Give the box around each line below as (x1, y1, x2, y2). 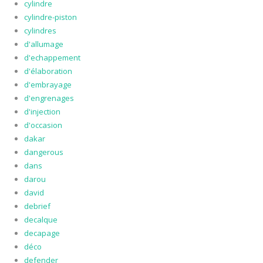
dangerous (23, 147, 63, 158)
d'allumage (23, 39, 63, 50)
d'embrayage (23, 79, 72, 90)
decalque (23, 214, 58, 225)
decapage (23, 228, 60, 239)
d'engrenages (23, 93, 74, 104)
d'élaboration (23, 66, 72, 77)
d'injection (23, 106, 60, 117)
